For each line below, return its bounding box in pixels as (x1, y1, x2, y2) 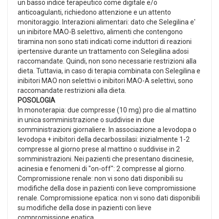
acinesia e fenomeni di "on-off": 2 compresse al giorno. (18, 164, 186, 173)
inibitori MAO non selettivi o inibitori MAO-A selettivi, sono (18, 76, 193, 85)
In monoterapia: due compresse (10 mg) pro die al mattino (18, 106, 197, 114)
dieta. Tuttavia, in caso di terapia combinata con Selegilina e (18, 66, 200, 75)
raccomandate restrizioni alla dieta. (18, 86, 126, 94)
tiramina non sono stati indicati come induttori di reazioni (18, 37, 192, 45)
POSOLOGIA (18, 96, 55, 104)
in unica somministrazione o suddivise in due (18, 115, 154, 124)
